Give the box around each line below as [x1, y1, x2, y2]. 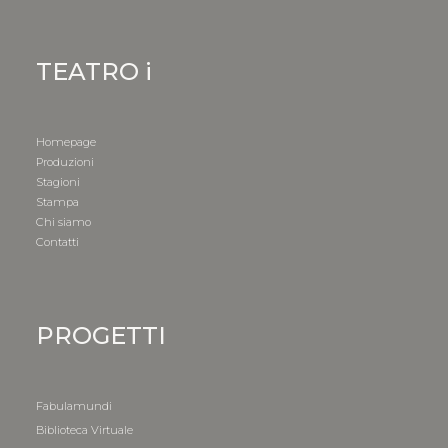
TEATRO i [35, 57, 152, 86]
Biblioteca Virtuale [35, 423, 133, 437]
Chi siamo [35, 215, 91, 229]
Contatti [35, 235, 79, 249]
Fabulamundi [35, 399, 112, 413]
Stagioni [35, 175, 80, 189]
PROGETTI [35, 321, 166, 350]
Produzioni [35, 155, 94, 169]
